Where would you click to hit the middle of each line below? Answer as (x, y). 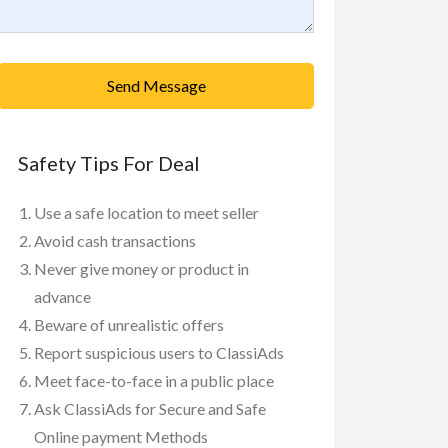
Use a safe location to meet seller (146, 212)
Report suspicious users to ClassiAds (159, 352)
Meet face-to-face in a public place (154, 380)
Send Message (156, 85)
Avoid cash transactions (115, 240)
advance (62, 296)
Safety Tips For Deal (109, 162)
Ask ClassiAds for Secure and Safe (150, 408)
